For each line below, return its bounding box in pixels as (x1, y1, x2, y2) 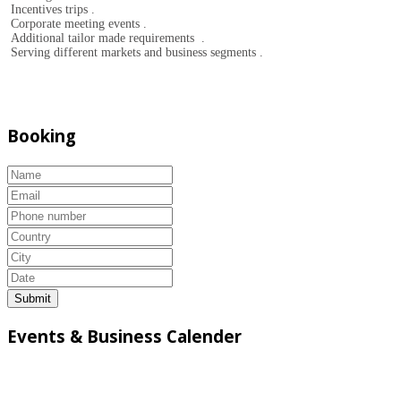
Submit (14, 292, 51, 306)
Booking (7, 124, 76, 148)
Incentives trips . (7, 2, 95, 16)
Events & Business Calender (7, 324, 242, 347)
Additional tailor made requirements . (7, 30, 205, 45)
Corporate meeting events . (7, 16, 147, 30)
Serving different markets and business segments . (7, 45, 263, 59)
